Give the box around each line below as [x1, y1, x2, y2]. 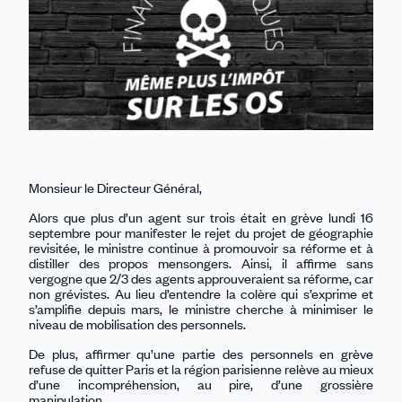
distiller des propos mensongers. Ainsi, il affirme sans [29, 253, 373, 272]
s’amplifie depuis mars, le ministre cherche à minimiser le [29, 299, 373, 318]
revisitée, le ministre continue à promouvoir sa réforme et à [29, 238, 373, 257]
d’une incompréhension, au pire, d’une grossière [29, 374, 373, 393]
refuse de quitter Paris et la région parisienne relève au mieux [29, 359, 373, 378]
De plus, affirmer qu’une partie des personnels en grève [29, 344, 373, 363]
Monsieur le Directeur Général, [29, 178, 202, 197]
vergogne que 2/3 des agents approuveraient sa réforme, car [29, 268, 373, 287]
